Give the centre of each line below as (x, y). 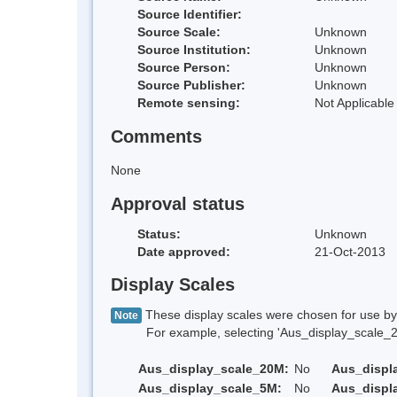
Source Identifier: (190, 15)
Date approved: (184, 251)
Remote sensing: (189, 103)
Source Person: (184, 68)
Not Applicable (354, 103)
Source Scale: (179, 32)
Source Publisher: (191, 86)
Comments (156, 137)
